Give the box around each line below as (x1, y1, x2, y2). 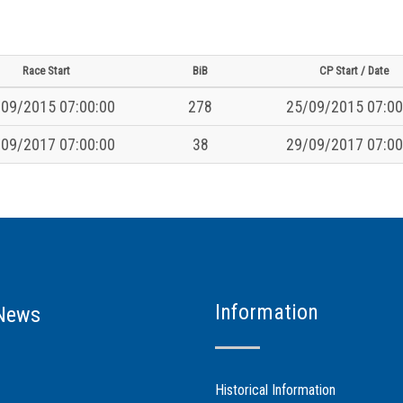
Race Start (22, 63, 70, 77)
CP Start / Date (319, 63, 389, 77)
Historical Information (214, 381, 336, 399)
